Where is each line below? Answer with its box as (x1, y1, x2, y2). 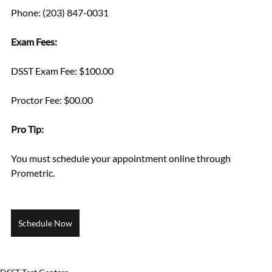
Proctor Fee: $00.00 (11, 94, 93, 106)
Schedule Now (18, 218, 72, 229)
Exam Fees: (11, 36, 57, 48)
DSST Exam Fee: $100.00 (11, 65, 114, 77)
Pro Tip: (11, 123, 46, 135)
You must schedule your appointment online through (11, 152, 233, 165)
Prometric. (11, 167, 55, 179)
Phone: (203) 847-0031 (11, 7, 109, 19)
